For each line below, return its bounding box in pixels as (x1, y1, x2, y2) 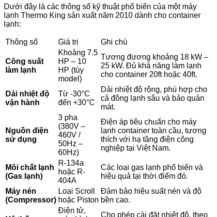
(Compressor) (5, 196, 56, 204)
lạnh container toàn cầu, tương (101, 126, 206, 135)
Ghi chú (101, 38, 127, 46)
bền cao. (101, 196, 130, 204)
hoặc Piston (58, 196, 99, 204)
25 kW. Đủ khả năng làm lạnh (101, 62, 201, 70)
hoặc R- (58, 168, 85, 176)
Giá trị (58, 38, 78, 46)
